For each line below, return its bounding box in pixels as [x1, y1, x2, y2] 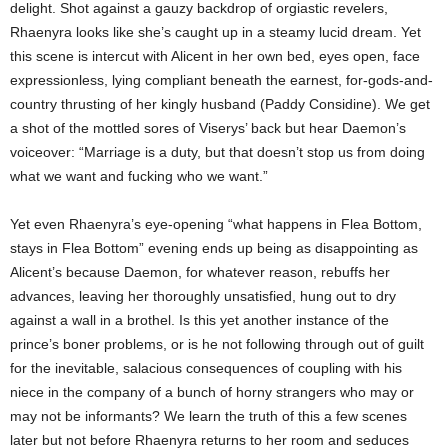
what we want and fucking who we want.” [10, 168, 268, 184]
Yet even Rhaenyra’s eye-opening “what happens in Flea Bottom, [10, 216, 422, 232]
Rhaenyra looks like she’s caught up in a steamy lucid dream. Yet [10, 24, 421, 40]
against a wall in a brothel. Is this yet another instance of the [10, 312, 389, 328]
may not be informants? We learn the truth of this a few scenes [10, 408, 407, 424]
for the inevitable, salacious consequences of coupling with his [10, 360, 402, 376]
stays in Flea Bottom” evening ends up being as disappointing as [10, 240, 418, 256]
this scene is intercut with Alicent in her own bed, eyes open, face [10, 48, 420, 64]
